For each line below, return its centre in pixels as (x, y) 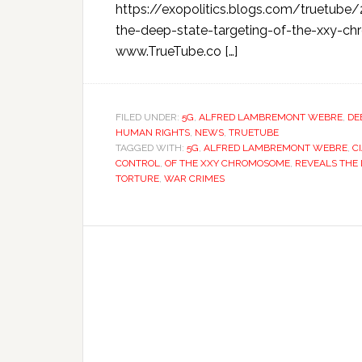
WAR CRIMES (194, 179)
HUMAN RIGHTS (153, 133)
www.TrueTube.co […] (177, 51)
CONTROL (138, 163)
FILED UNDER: (149, 117)
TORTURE (137, 179)
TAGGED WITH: (151, 148)
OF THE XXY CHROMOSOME (227, 163)
